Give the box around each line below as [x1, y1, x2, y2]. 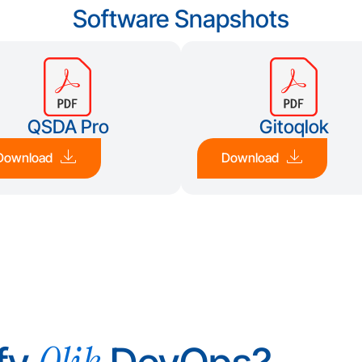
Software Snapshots [73, 4, 289, 34]
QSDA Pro [27, 115, 109, 138]
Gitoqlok [259, 115, 329, 138]
